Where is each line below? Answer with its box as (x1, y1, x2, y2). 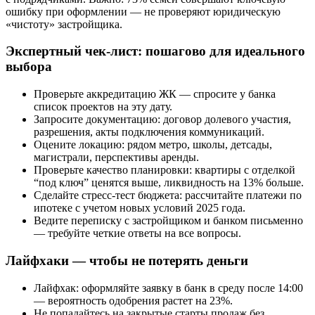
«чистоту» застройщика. (6, 18, 122, 30)
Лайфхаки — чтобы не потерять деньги (6, 252, 248, 268)
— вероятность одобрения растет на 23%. (34, 294, 233, 307)
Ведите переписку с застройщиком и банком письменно (34, 214, 303, 227)
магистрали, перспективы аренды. (34, 151, 199, 164)
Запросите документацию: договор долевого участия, (34, 113, 291, 126)
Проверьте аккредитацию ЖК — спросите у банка (34, 88, 276, 101)
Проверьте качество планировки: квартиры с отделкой (34, 164, 295, 176)
